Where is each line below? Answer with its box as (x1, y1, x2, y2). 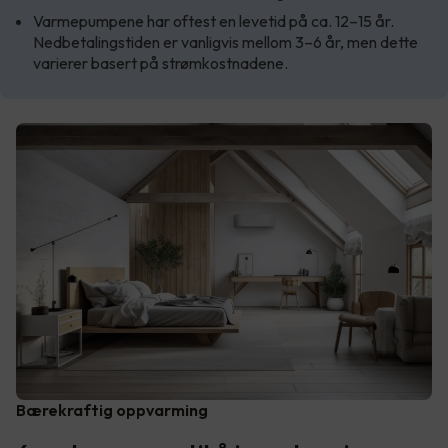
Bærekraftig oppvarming (16, 399, 208, 420)
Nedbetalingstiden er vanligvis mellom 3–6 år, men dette (33, 31, 418, 52)
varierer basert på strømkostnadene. (33, 52, 291, 73)
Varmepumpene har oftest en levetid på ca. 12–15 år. (33, 10, 394, 31)
